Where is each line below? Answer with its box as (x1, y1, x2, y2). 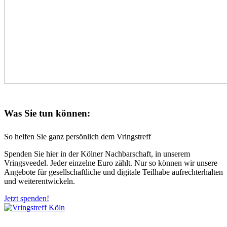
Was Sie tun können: (4, 107, 90, 119)
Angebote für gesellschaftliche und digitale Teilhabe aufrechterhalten (4, 168, 223, 177)
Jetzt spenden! (4, 194, 49, 203)
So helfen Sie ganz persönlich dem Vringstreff (4, 132, 151, 141)
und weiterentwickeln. (4, 177, 75, 186)
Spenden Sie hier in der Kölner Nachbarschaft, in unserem (4, 149, 190, 159)
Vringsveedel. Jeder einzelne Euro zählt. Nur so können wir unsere (4, 159, 217, 168)
